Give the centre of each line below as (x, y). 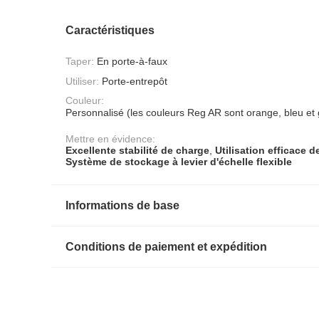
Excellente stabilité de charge (137, 151)
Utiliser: (82, 81)
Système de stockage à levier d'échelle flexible (179, 162)
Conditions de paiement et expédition (166, 247)
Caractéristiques (110, 30)
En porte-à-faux (132, 62)
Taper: (80, 62)
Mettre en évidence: (110, 139)
